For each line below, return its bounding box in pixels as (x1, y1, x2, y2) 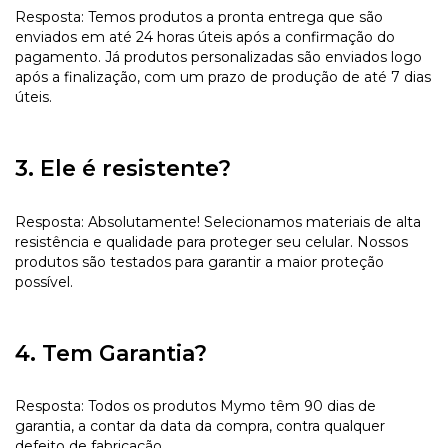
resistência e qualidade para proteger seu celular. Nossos (15, 232, 408, 251)
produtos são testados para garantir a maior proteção (15, 252, 384, 271)
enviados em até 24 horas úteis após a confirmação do (15, 28, 395, 47)
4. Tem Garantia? (15, 339, 207, 367)
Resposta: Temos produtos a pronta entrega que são (15, 8, 383, 27)
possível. (15, 272, 73, 291)
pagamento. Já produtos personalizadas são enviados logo (15, 48, 422, 67)
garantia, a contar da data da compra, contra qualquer (15, 416, 385, 435)
